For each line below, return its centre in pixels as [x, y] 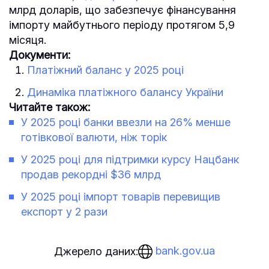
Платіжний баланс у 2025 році [105, 70]
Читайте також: [50, 107]
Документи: [40, 55]
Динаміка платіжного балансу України [125, 92]
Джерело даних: [96, 251]
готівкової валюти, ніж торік [94, 137]
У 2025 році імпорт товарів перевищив [121, 196]
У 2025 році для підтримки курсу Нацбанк [130, 159]
